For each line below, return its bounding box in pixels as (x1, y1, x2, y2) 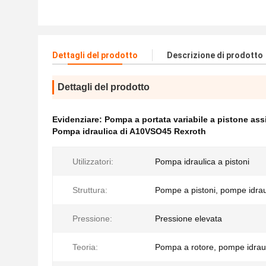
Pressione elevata (155, 214, 222, 223)
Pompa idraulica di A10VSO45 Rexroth (52, 126, 206, 136)
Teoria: (72, 242, 98, 252)
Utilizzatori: (72, 157, 113, 166)
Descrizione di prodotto (167, 50, 263, 60)
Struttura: (72, 185, 107, 195)
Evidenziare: (52, 115, 104, 124)
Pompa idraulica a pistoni (155, 157, 249, 166)
